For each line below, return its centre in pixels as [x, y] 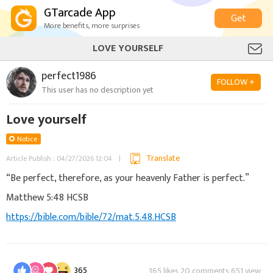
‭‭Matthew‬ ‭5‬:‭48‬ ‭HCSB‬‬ [47, 197]
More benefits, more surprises [92, 26]
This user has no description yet [97, 90]
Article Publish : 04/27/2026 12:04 [59, 158]
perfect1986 [69, 76]
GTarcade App [80, 13]
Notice [27, 139]
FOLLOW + [236, 82]
